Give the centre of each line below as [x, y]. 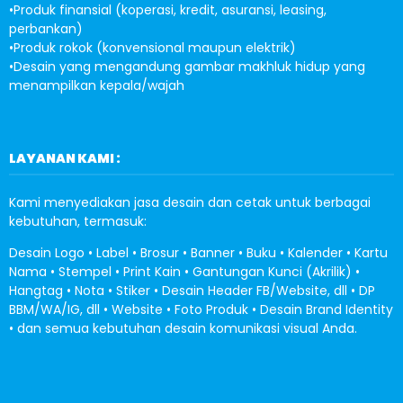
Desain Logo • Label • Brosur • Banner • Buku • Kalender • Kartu [198, 253]
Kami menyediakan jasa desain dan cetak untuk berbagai [190, 202]
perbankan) [46, 29]
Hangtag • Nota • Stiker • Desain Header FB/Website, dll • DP [192, 291]
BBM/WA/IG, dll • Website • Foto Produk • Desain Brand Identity [201, 309]
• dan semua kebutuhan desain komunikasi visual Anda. [183, 328]
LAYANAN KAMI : [65, 158]
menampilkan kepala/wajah [97, 85]
